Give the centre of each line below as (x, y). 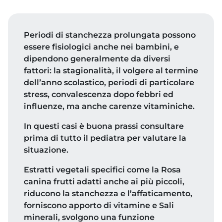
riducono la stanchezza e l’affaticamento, (108, 194)
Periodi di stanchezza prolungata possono (110, 35)
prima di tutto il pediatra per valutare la (105, 138)
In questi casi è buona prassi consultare (104, 126)
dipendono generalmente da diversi (97, 59)
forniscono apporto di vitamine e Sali (99, 205)
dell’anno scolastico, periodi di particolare (109, 83)
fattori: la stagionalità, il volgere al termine (111, 71)
